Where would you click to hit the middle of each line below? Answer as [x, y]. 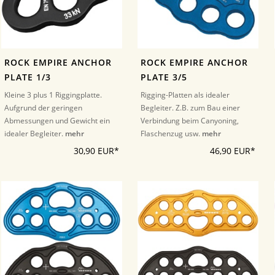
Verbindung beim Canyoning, [190, 121]
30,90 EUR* [96, 151]
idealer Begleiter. [35, 134]
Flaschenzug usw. [172, 134]
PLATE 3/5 [164, 77]
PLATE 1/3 [28, 77]
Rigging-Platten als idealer [185, 95]
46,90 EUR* [233, 151]
